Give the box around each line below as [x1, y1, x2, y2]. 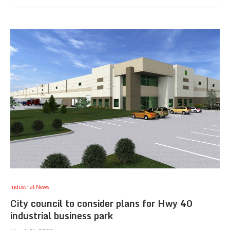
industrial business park [10, 208, 113, 223]
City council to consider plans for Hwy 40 [10, 196, 193, 211]
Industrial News [10, 183, 49, 190]
